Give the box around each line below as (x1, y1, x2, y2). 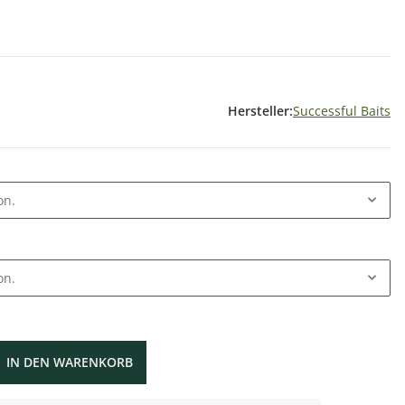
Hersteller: (228, 102, 293, 119)
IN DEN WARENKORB (6, 353, 133, 371)
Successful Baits (293, 102, 391, 119)
